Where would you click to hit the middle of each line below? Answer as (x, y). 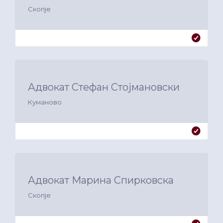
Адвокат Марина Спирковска (101, 180)
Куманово (45, 102)
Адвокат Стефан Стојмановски (104, 87)
